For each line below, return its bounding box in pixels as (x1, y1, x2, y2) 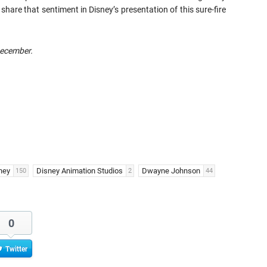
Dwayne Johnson (142, 166, 200, 175)
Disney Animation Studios (36, 166, 123, 175)
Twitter (5, 245, 27, 253)
